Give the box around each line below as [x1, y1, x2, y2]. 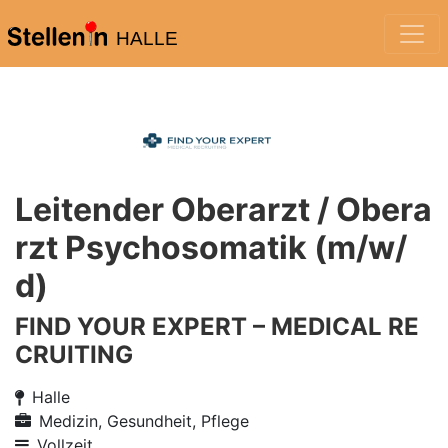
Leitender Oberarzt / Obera [15, 190, 432, 229]
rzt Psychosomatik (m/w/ [15, 228, 407, 267]
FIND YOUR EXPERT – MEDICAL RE [15, 312, 419, 341]
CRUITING [15, 340, 133, 369]
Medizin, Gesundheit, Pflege [39, 411, 249, 431]
